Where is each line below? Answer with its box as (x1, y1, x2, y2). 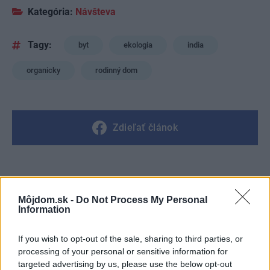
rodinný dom (95, 66, 137, 75)
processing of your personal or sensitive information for (18, 246, 228, 256)
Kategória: (28, 6, 73, 18)
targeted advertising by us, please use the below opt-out (18, 259, 232, 269)
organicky (27, 66, 60, 75)
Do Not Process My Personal (76, 195, 207, 205)
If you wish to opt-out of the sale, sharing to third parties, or (18, 234, 243, 243)
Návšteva (75, 6, 116, 18)
